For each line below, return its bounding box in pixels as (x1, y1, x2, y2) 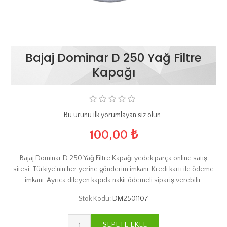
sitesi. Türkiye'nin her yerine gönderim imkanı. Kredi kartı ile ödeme (13, 165, 214, 173)
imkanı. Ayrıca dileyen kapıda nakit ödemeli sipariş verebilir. (25, 176, 202, 184)
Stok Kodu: (79, 194, 111, 203)
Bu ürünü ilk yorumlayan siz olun (64, 111, 161, 119)
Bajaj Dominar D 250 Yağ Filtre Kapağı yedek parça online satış (20, 154, 207, 162)
